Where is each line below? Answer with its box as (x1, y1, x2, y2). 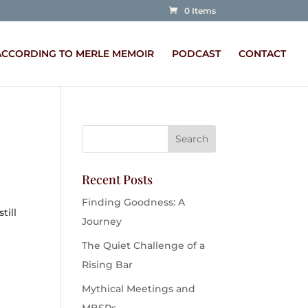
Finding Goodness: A (82, 196, 186, 208)
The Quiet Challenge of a (82, 239, 206, 252)
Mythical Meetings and (82, 283, 196, 295)
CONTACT (239, 47, 286, 60)
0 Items (184, 5, 216, 16)
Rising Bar (82, 258, 133, 271)
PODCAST (172, 47, 221, 60)
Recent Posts (82, 171, 153, 188)
